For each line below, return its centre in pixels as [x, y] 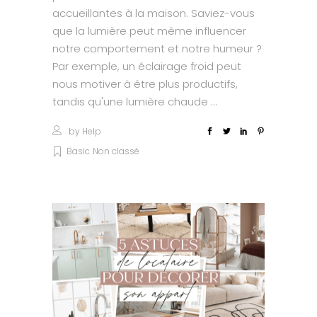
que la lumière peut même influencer [149, 30]
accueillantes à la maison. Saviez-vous [154, 13]
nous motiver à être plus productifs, [145, 83]
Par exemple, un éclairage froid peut [147, 66]
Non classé [116, 151]
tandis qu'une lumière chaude [132, 101]
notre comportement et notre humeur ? [157, 48]
